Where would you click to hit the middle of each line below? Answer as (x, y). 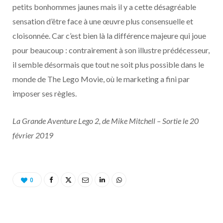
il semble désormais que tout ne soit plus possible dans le (108, 64)
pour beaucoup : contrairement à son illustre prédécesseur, (111, 50)
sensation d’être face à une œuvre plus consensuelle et (103, 21)
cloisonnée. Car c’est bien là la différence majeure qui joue (109, 35)
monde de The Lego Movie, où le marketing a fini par (101, 79)
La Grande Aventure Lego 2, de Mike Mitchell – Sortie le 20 (106, 120)
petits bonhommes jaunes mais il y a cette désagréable (104, 6)
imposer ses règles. (45, 93)
